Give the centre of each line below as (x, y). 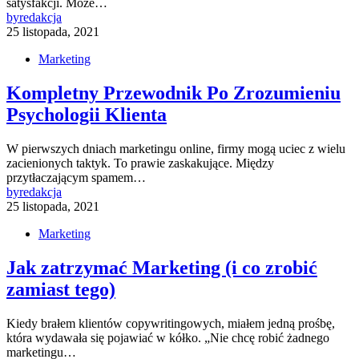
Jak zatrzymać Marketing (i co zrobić (162, 267)
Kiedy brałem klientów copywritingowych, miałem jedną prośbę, (171, 323)
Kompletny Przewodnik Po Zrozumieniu (173, 93)
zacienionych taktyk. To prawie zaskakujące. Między (140, 163)
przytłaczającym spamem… (76, 178)
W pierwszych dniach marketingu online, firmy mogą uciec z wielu (176, 149)
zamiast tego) (61, 289)
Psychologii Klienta (87, 115)
